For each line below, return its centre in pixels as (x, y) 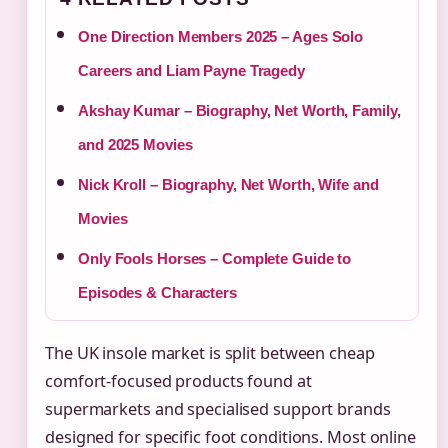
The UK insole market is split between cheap (210, 353)
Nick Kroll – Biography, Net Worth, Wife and (228, 185)
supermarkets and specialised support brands (218, 409)
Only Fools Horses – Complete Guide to (215, 259)
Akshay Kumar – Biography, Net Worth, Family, (239, 111)
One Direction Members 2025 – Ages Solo (221, 37)
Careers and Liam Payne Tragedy (191, 71)
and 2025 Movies (135, 145)
